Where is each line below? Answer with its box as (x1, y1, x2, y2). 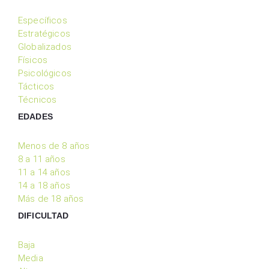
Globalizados (18, 41, 71, 52)
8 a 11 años (18, 153, 65, 165)
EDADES (18, 111, 53, 121)
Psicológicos (18, 67, 71, 79)
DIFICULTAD (18, 210, 69, 220)
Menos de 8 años (18, 140, 90, 151)
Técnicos (18, 94, 57, 105)
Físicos (18, 54, 48, 65)
